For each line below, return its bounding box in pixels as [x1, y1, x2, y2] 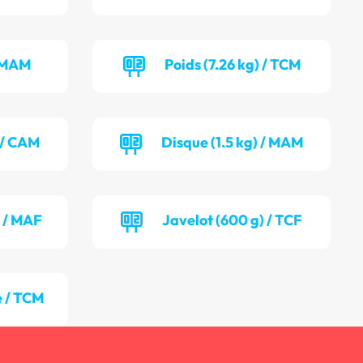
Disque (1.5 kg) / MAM [161, 133, 304, 152]
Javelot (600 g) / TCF [162, 211, 303, 230]
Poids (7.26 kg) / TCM [164, 55, 301, 75]
